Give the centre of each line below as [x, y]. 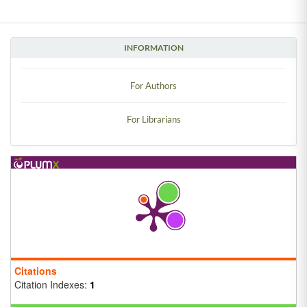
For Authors [153, 85]
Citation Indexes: [52, 284]
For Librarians [153, 119]
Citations [36, 270]
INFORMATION [153, 47]
